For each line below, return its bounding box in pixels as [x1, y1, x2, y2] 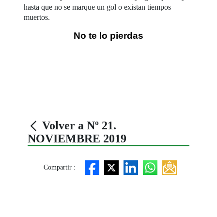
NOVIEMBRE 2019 [28, 132, 127, 145]
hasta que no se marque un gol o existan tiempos [24, 2, 171, 11]
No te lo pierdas [73, 30, 143, 41]
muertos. [24, 13, 50, 21]
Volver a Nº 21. [39, 119, 117, 132]
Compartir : [43, 164, 76, 171]
